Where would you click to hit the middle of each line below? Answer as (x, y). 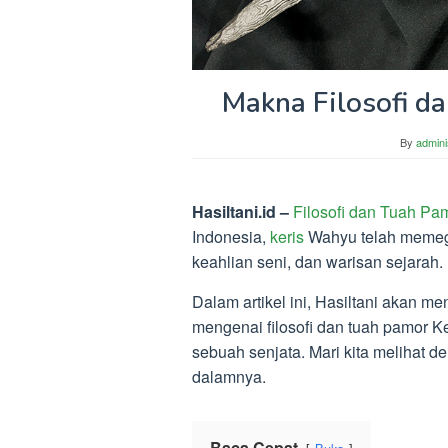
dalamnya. (229, 376)
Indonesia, (231, 236)
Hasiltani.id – (242, 211)
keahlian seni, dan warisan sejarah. (317, 261)
